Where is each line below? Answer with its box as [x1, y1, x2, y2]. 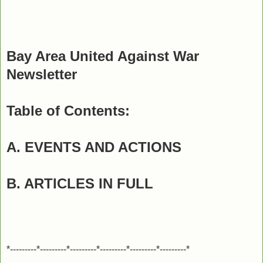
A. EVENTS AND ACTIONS [6, 139, 181, 155]
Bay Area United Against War [6, 48, 199, 64]
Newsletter [6, 66, 77, 82]
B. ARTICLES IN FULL [6, 175, 153, 191]
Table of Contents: [6, 102, 130, 119]
